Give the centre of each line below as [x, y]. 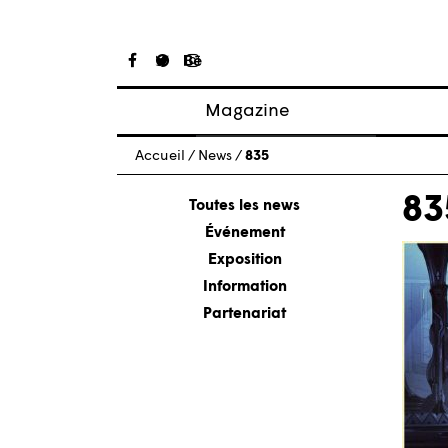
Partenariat [244, 314]
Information [244, 287]
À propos [255, 178]
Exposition [244, 260]
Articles [249, 150]
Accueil [160, 156]
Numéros [254, 206]
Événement [244, 233]
